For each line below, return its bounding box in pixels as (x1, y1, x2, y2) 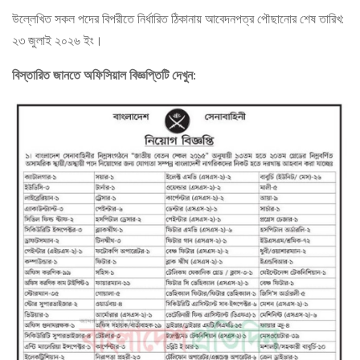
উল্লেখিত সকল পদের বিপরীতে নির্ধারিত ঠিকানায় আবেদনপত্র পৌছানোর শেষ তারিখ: (12, 10, 344, 29)
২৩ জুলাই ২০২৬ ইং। (12, 32, 103, 51)
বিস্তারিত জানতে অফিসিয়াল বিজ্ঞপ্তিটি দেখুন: (12, 67, 196, 85)
